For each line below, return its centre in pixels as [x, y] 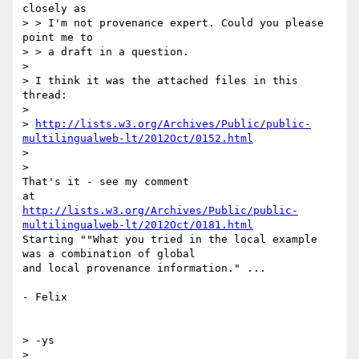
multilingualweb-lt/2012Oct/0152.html [138, 139]
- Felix [45, 297]
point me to [58, 38]
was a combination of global [109, 254]
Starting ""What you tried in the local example [170, 240]
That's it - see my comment [106, 182]
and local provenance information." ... [144, 268]
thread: [45, 95]
